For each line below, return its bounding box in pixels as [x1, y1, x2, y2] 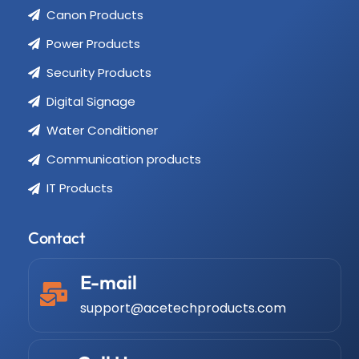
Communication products [46, 151, 201, 168]
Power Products [46, 34, 140, 52]
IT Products [46, 179, 113, 197]
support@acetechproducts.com [80, 299, 287, 318]
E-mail [80, 270, 138, 295]
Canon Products [46, 6, 143, 23]
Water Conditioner [46, 121, 158, 139]
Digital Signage [46, 92, 135, 110]
